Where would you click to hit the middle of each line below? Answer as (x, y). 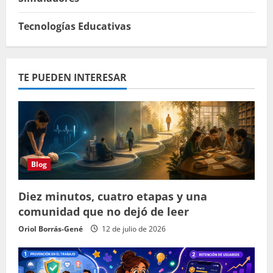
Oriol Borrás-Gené (51, 229)
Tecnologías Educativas (75, 26)
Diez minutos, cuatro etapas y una (113, 196)
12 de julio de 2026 (133, 229)
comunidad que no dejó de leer (104, 211)
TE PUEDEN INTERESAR (73, 77)
